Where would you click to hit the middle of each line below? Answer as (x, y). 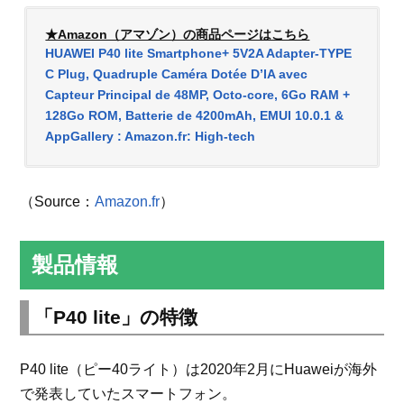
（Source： (58, 202)
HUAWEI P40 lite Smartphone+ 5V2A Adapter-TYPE (199, 54)
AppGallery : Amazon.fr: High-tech (151, 137)
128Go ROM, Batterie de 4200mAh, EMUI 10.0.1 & (195, 116)
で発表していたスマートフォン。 (129, 394)
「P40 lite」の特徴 (116, 317)
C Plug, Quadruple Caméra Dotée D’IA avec (177, 74)
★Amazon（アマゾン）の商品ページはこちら (178, 35)
